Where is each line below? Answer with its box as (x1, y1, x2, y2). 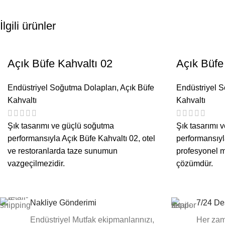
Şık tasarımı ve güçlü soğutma (8, 122, 114, 131)
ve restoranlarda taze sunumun (8, 147, 118, 156)
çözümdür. (176, 159, 213, 168)
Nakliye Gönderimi (30, 198, 96, 207)
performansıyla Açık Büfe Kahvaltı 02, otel (8, 134, 155, 143)
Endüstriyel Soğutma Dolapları (8, 83, 117, 92)
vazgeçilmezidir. (8, 159, 65, 168)
